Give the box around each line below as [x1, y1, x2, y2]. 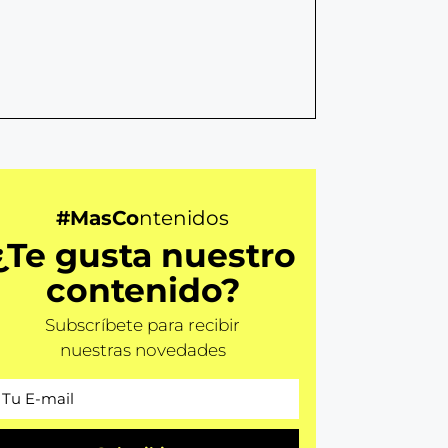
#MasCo [56, 206, 140, 231]
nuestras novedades [59, 340, 226, 361]
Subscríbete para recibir [45, 315, 241, 336]
